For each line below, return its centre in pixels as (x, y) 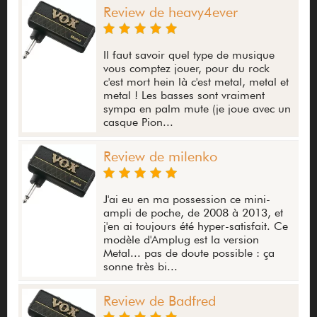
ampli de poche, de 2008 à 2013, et (193, 213)
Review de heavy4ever (171, 12)
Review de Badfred (160, 301)
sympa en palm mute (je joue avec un (197, 109)
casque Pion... (138, 122)
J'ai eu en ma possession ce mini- (187, 200)
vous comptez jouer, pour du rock (186, 69)
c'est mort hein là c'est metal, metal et (196, 82)
